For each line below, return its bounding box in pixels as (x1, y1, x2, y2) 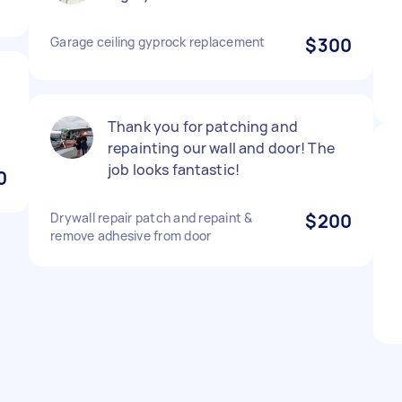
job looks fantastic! (108, 160, 240, 179)
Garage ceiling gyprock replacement (50, 33, 266, 50)
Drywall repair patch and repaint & (50, 209, 253, 226)
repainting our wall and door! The (108, 138, 335, 158)
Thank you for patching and (108, 117, 298, 136)
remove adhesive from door (50, 227, 212, 244)
